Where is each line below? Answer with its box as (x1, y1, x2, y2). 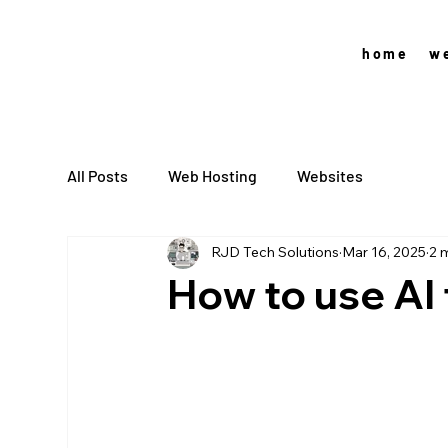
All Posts (67, 166, 129, 186)
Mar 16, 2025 (342, 243, 427, 262)
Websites (297, 166, 364, 186)
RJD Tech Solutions (211, 243, 340, 262)
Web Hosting (168, 166, 258, 186)
